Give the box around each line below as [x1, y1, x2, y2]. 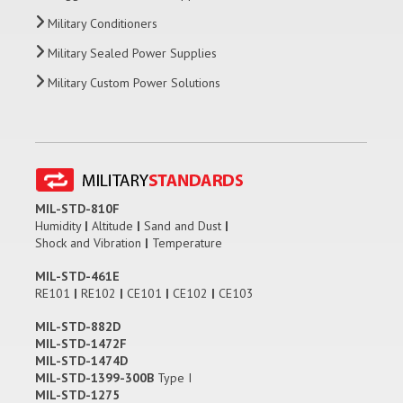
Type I [154, 370, 192, 387]
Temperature [148, 235, 222, 252]
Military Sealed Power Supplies [48, 45, 217, 62]
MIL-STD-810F [35, 201, 120, 218]
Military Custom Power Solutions [48, 75, 220, 92]
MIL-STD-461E [35, 268, 120, 285]
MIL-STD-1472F [35, 336, 127, 353]
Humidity [35, 218, 85, 235]
